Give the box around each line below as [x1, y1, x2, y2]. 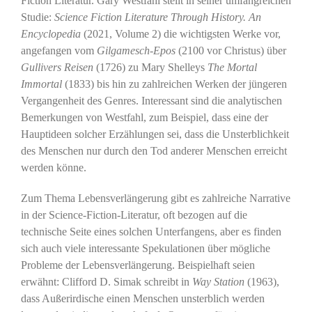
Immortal [20, 77, 65, 90]
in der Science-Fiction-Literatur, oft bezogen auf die [20, 208, 247, 221]
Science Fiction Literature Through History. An [54, 10, 261, 23]
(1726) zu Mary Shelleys [93, 61, 208, 73]
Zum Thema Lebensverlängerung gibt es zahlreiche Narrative [20, 192, 290, 204]
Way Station [192, 275, 244, 288]
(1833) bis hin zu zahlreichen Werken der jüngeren [64, 77, 287, 90]
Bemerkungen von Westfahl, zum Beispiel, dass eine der [20, 111, 268, 123]
